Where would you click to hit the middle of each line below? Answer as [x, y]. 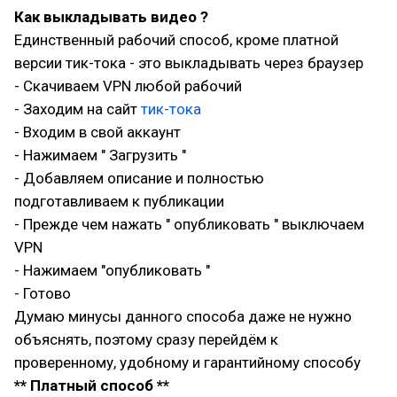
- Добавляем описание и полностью [139, 178]
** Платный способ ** [92, 385]
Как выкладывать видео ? [111, 17]
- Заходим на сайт [78, 109]
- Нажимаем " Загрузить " [100, 155]
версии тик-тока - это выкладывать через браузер [189, 63]
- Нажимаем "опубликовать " [112, 270]
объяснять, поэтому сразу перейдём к [146, 339]
